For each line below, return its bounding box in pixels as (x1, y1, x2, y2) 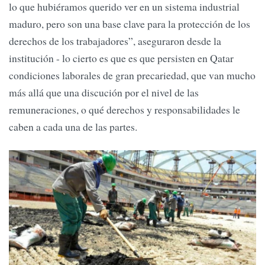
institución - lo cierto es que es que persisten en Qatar (9, 51, 234, 66)
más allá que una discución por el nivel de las (9, 85, 199, 100)
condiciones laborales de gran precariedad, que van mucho (9, 68, 256, 83)
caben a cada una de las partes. (9, 119, 137, 134)
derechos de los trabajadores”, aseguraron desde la (9, 34, 221, 49)
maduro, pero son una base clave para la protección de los (9, 17, 250, 31)
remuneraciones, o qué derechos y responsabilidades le (9, 102, 240, 117)
